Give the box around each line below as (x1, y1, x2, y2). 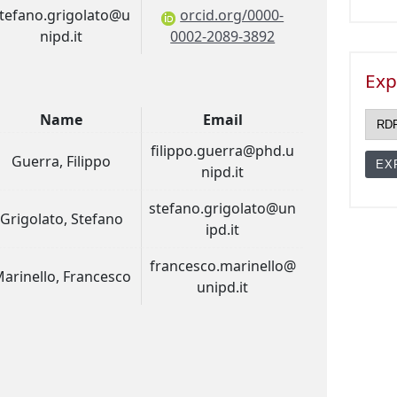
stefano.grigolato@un (149, 198, 297, 218)
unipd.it (197, 276, 249, 297)
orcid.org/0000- (180, 4, 284, 25)
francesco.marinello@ (149, 255, 296, 276)
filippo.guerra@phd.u (151, 140, 295, 160)
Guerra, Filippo (12, 151, 112, 171)
